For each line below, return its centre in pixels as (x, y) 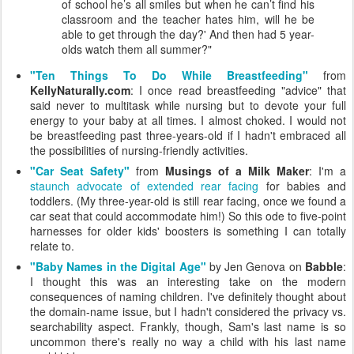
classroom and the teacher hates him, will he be (188, 19)
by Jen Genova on (255, 266)
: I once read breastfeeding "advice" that (238, 90)
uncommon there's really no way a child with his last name (188, 341)
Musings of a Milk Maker (237, 170)
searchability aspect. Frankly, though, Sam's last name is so (188, 326)
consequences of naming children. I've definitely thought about (188, 296)
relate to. (52, 245)
